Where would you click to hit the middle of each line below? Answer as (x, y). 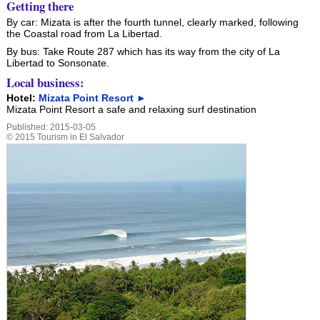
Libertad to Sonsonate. (57, 63)
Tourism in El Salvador (80, 137)
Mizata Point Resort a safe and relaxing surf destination (131, 109)
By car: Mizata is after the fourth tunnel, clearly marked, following (152, 22)
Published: (28, 127)
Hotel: (22, 97)
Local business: (45, 82)
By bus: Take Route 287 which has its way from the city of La (143, 52)
